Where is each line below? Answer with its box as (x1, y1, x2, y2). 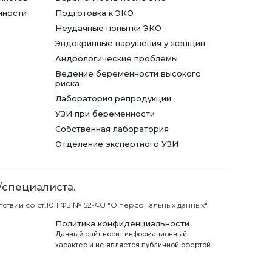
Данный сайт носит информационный (55, 230, 187, 238)
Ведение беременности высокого (55, 69, 201, 78)
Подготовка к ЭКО (55, 8, 134, 18)
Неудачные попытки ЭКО (55, 23, 161, 33)
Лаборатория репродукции (55, 93, 171, 103)
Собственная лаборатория (55, 124, 169, 134)
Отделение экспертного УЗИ (55, 139, 178, 149)
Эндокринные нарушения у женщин (55, 38, 205, 48)
